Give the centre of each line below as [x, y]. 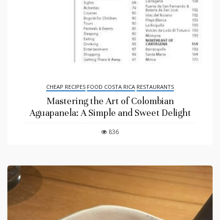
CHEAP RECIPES [66, 86]
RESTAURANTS [155, 86]
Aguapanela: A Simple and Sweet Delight [110, 112]
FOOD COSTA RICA [111, 86]
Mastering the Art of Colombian [110, 101]
